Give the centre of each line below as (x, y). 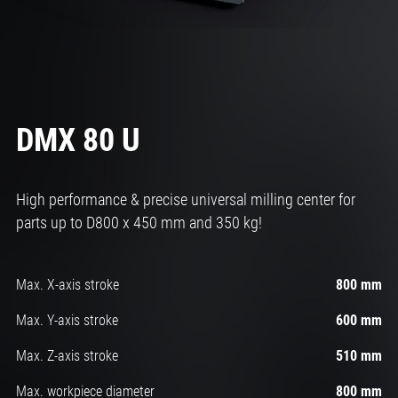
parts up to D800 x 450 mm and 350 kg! (139, 223)
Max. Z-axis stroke (67, 356)
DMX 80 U (78, 141)
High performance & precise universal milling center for (185, 200)
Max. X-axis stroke (67, 285)
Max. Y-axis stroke (67, 321)
